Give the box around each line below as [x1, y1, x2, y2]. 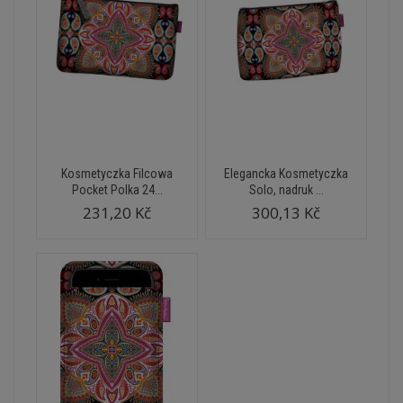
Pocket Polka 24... [71, 183, 163, 197]
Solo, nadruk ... [248, 183, 324, 197]
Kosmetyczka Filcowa [61, 166, 173, 181]
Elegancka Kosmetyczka [224, 166, 348, 181]
